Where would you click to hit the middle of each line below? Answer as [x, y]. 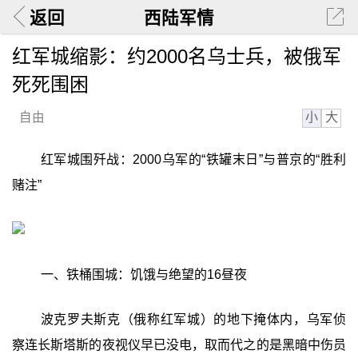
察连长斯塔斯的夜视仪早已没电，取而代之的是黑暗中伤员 [179, 344]
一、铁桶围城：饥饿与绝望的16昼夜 [143, 274]
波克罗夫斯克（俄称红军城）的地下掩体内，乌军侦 [193, 319]
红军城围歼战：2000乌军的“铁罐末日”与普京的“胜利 [193, 160]
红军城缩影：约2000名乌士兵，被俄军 [176, 56]
